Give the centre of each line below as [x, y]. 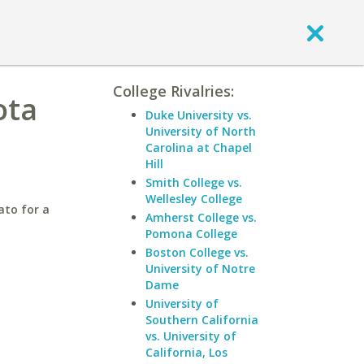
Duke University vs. [199, 115]
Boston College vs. [197, 252]
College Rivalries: [173, 91]
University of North [201, 131]
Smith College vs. [194, 182]
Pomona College [191, 234]
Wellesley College [194, 199]
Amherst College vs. [201, 217]
